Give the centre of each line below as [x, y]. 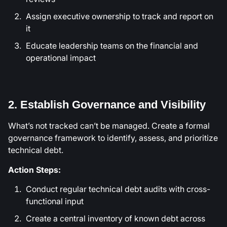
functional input [55, 201]
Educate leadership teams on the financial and [112, 46]
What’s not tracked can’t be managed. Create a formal [109, 126]
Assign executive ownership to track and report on [120, 16]
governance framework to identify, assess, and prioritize [113, 138]
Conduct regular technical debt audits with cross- [118, 189]
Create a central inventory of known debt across [116, 219]
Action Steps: [34, 169]
